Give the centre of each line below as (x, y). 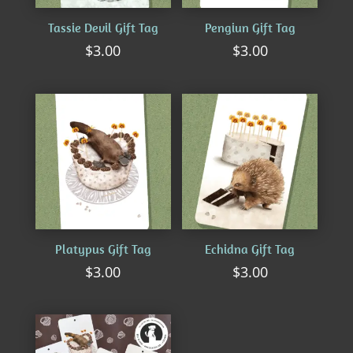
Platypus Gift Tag (103, 249)
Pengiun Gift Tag (250, 28)
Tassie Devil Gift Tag (103, 28)
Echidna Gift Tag (250, 249)
